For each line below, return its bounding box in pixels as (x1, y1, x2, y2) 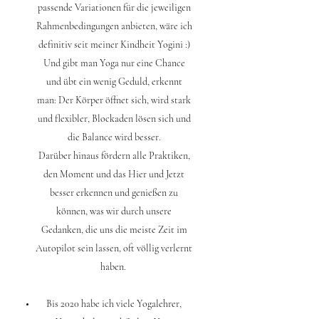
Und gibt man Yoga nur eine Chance (43, 56, 185, 69)
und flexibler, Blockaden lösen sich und (37, 112, 191, 125)
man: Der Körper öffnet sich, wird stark (37, 93, 191, 106)
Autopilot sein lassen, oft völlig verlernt (36, 241, 192, 254)
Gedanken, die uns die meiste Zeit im (41, 223, 187, 236)
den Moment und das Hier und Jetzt (43, 167, 184, 180)
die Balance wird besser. (67, 130, 161, 143)
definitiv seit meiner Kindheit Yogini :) (38, 38, 190, 51)
